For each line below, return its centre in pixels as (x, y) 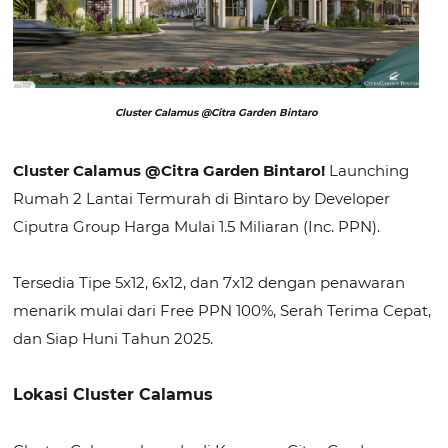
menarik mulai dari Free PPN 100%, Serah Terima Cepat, (222, 310)
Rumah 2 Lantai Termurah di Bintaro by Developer (202, 198)
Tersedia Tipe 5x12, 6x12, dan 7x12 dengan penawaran (209, 282)
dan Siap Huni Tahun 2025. (113, 338)
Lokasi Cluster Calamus (113, 394)
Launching (369, 170)
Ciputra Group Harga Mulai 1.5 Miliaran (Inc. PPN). (197, 226)
